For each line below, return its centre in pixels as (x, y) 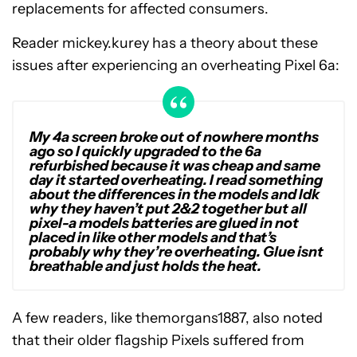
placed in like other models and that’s (153, 237)
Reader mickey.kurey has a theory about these (165, 43)
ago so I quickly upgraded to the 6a (145, 151)
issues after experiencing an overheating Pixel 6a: (176, 65)
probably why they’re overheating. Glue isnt (177, 252)
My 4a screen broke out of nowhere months (174, 137)
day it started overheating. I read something (176, 180)
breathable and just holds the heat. (145, 266)
